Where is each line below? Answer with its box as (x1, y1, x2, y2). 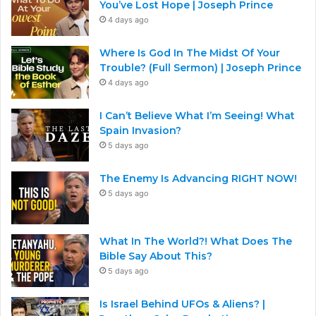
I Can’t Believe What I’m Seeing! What (99, 109, 295, 122)
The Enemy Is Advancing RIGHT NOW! (99, 171, 297, 185)
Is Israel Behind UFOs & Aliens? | (99, 297, 265, 310)
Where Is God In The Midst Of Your (99, 46, 280, 59)
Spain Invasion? (99, 123, 181, 137)
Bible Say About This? (99, 249, 212, 262)
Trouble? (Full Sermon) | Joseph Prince (99, 61, 301, 74)
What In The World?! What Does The (99, 234, 292, 248)
